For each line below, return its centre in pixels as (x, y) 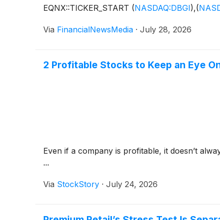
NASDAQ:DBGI (163, 8)
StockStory (78, 184)
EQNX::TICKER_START (87, 8)
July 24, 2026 (132, 184)
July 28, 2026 (166, 30)
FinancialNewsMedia (95, 30)
